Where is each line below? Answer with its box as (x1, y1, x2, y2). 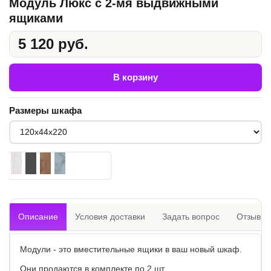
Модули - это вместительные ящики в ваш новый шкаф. (20, 244, 242, 254)
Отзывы (237, 211, 267, 221)
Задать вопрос (162, 211, 220, 221)
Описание (18, 211, 58, 221)
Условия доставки (75, 211, 145, 221)
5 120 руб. (18, 35, 88, 52)
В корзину (113, 71, 158, 82)
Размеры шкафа (9, 105, 82, 116)
